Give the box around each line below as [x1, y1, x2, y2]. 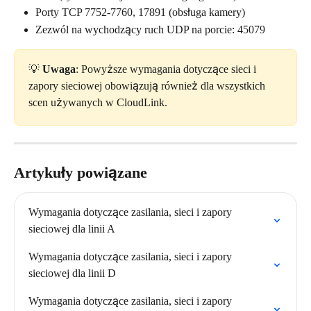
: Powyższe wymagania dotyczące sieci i [76, 63, 259, 76]
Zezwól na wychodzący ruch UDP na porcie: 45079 [35, 23, 265, 35]
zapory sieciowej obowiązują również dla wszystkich [28, 80, 268, 92]
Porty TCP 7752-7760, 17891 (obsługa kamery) [35, 6, 245, 19]
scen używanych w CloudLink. [28, 96, 170, 109]
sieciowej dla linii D [28, 267, 116, 280]
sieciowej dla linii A [28, 223, 115, 235]
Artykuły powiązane [14, 164, 147, 182]
